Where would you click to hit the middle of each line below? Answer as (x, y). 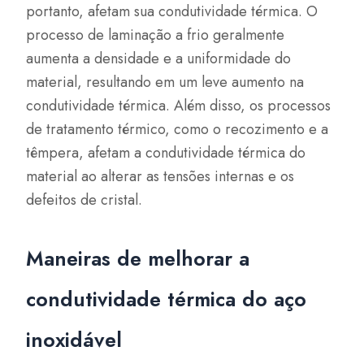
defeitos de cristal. (84, 200)
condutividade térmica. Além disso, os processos (179, 106)
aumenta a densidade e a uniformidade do (159, 58)
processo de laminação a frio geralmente (156, 35)
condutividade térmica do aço (167, 299)
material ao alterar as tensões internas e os (160, 176)
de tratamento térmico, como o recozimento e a (178, 129)
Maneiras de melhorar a (138, 258)
